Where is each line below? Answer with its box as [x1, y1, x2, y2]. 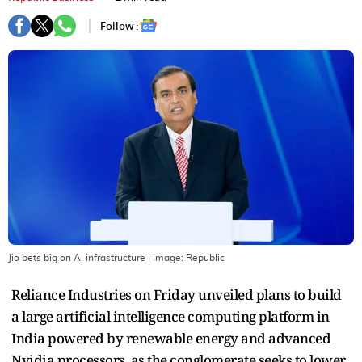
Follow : [100, 18, 139, 34]
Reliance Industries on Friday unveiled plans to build [11, 284, 342, 304]
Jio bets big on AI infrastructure [8, 252, 145, 263]
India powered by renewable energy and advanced [11, 328, 330, 347]
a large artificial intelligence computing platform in [11, 306, 330, 326]
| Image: [145, 252, 186, 263]
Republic [186, 252, 225, 263]
